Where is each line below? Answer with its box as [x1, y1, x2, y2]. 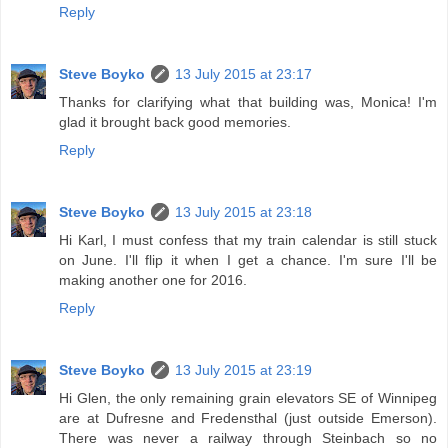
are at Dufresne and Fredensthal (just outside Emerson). [59, 409, 437, 426]
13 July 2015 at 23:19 [175, 361, 312, 378]
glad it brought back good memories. [59, 113, 291, 130]
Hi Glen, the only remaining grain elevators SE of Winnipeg [59, 389, 437, 406]
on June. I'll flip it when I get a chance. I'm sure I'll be [59, 251, 437, 268]
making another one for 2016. [59, 271, 247, 288]
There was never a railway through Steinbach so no [59, 429, 437, 446]
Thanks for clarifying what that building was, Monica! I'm [59, 93, 437, 110]
